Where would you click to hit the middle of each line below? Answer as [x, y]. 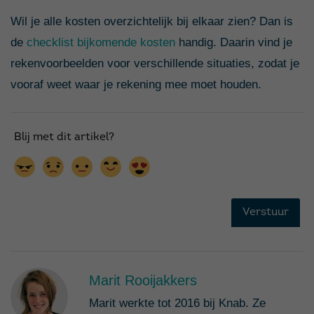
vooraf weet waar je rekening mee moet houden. [136, 84]
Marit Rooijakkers [143, 280]
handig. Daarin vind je [235, 42]
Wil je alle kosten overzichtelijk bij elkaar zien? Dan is [152, 21]
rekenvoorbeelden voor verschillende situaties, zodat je [155, 63]
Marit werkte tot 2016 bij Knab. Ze [177, 303]
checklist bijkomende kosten [101, 42]
